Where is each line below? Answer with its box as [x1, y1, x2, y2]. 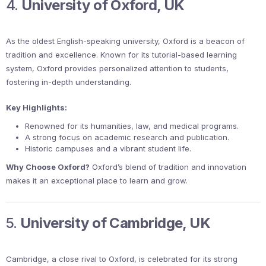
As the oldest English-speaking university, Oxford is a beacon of [6, 36, 245, 46]
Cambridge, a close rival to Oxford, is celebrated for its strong [6, 254, 237, 264]
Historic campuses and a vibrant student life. [25, 144, 191, 154]
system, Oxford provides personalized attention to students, [6, 64, 229, 74]
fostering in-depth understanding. [6, 77, 131, 87]
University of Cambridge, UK [20, 214, 211, 232]
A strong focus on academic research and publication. [25, 132, 229, 142]
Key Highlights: [6, 103, 67, 113]
